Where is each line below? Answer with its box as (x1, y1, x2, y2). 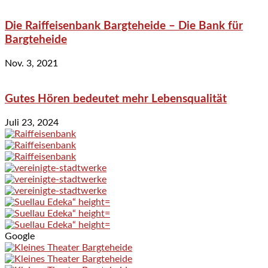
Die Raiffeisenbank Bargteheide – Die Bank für (5, 20, 243, 32)
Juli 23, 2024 (5, 117, 59, 127)
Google (5, 231, 35, 241)
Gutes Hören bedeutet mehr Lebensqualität (5, 93, 227, 105)
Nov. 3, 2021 (5, 59, 58, 69)
